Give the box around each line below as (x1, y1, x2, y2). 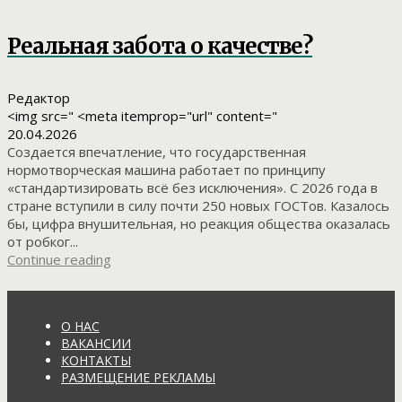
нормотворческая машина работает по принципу (7, 160, 326, 179)
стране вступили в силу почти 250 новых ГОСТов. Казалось (7, 196, 389, 214)
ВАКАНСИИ (61, 334, 131, 352)
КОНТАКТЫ (61, 351, 131, 369)
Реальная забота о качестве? (7, 31, 313, 60)
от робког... (7, 232, 78, 250)
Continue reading (7, 249, 111, 268)
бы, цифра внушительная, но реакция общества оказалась (7, 214, 390, 232)
